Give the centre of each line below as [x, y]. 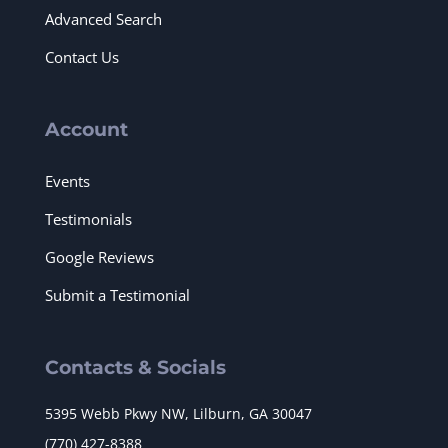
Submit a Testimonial [117, 294]
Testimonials [88, 218]
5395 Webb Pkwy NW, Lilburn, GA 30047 [178, 413]
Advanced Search [103, 18]
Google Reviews [99, 256]
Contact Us [82, 56]
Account [86, 129]
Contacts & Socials [135, 367]
